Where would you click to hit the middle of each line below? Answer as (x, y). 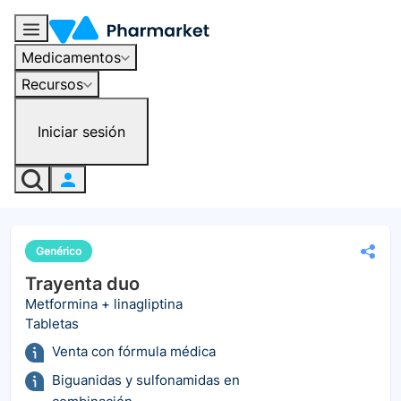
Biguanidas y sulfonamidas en (146, 380)
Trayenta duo (82, 284)
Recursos (52, 84)
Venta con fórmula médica (134, 352)
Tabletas (52, 324)
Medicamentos (71, 57)
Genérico (59, 252)
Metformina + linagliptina (104, 304)
